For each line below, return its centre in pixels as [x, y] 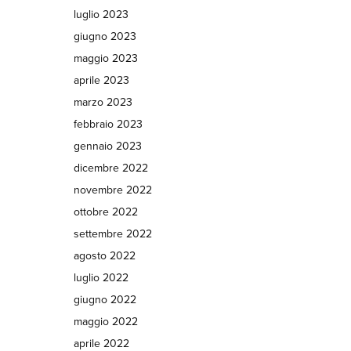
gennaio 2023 [107, 146]
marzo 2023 [103, 102]
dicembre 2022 [110, 168]
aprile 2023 [101, 80]
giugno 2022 [105, 300]
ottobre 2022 [105, 212]
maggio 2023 [105, 58]
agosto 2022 [104, 256]
